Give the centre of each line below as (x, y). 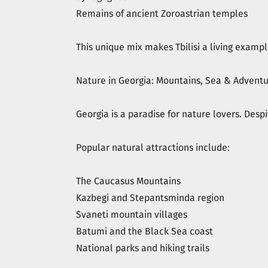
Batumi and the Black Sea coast (144, 231)
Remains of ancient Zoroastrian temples (162, 13)
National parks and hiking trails (143, 248)
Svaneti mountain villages (132, 214)
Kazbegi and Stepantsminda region (150, 198)
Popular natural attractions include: (153, 147)
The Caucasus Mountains (128, 181)
